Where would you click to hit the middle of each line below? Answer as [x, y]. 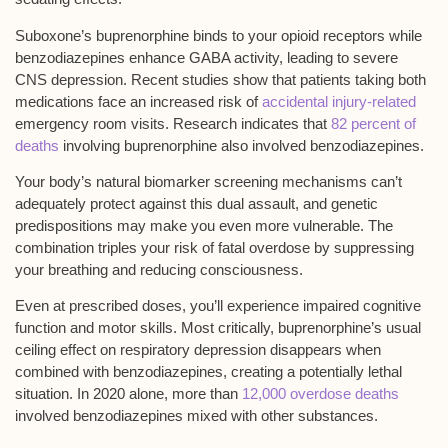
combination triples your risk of [116, 248]
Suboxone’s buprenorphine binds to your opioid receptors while [218, 35]
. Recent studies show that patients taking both [274, 79]
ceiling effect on [67, 350]
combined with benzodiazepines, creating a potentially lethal [208, 372]
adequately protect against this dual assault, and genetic [196, 204]
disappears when [323, 350]
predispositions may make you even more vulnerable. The [204, 226]
